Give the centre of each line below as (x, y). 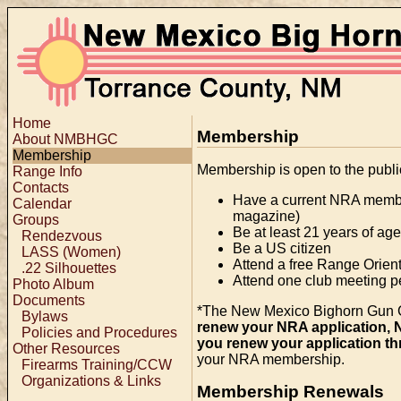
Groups (36, 220)
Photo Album (53, 284)
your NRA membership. (271, 359)
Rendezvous (62, 236)
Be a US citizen (282, 248)
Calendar (42, 204)
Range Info (47, 171)
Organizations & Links (91, 381)
